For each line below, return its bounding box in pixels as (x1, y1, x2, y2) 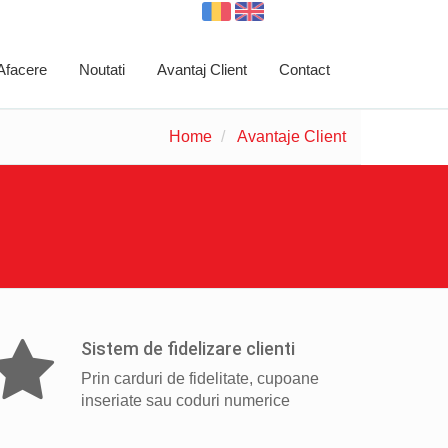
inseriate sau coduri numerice (81, 392, 290, 409)
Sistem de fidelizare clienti (81, 338, 295, 359)
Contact (279, 61, 330, 78)
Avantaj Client (157, 61, 247, 78)
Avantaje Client (237, 128, 346, 145)
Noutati (79, 61, 125, 78)
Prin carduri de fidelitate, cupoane (81, 370, 319, 387)
